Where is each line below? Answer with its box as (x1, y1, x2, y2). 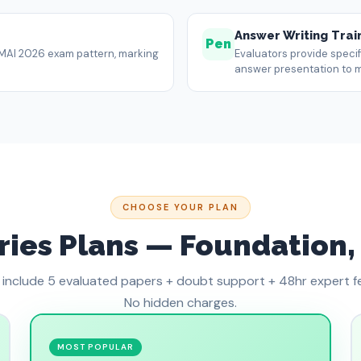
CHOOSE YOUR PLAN (122, 201, 239, 213)
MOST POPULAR (57, 342, 134, 352)
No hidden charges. (124, 294, 237, 311)
